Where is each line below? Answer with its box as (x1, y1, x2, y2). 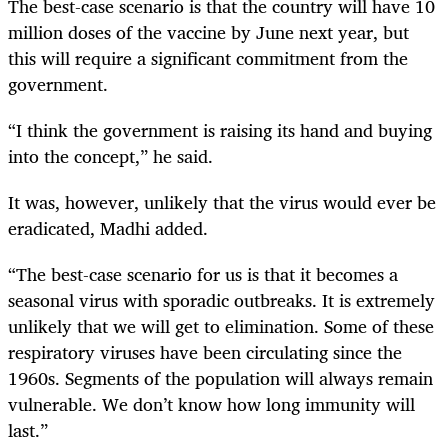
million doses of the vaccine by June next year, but (8, 16, 409, 47)
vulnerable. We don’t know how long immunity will (8, 389, 415, 420)
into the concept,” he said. (8, 140, 213, 171)
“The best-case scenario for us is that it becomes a (8, 259, 398, 290)
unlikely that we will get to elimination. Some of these (8, 311, 434, 342)
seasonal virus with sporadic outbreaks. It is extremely (8, 285, 435, 316)
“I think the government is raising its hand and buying (8, 114, 432, 145)
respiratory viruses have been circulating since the (8, 337, 402, 368)
